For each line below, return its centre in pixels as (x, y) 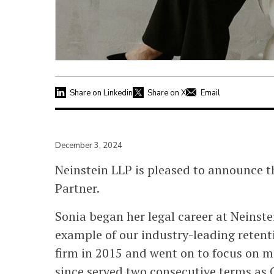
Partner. (77, 188)
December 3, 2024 (89, 145)
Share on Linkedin (101, 93)
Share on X (167, 93)
